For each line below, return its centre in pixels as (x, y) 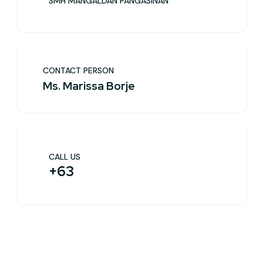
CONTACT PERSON (78, 70)
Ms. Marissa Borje (89, 86)
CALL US (65, 157)
